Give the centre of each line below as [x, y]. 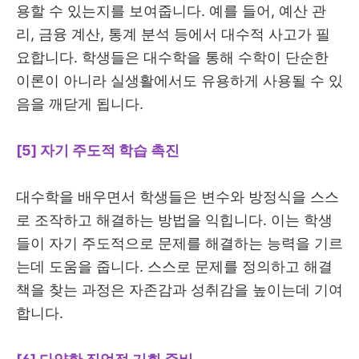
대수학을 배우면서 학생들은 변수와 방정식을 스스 [177, 197]
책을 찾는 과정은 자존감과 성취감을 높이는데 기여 [179, 290]
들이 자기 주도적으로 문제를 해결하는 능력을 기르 [179, 244]
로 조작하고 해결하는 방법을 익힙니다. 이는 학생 [174, 220]
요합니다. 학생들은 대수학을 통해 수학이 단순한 [172, 58]
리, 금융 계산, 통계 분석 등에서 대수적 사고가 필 [173, 34]
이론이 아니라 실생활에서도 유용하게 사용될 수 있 [179, 81]
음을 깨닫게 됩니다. [82, 104]
